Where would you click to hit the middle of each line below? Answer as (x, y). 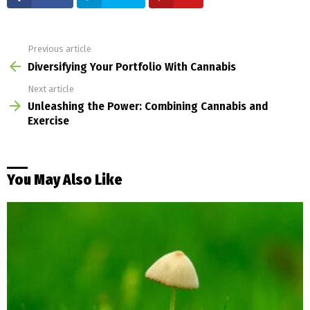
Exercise (48, 121)
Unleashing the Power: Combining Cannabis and (148, 107)
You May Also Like (65, 180)
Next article (51, 89)
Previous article (60, 49)
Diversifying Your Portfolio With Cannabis (132, 66)
